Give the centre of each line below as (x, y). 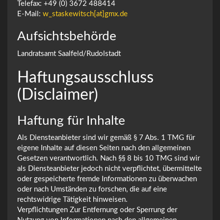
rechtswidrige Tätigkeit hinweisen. (72, 200)
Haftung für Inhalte (71, 121)
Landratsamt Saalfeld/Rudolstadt (69, 54)
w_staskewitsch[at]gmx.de (85, 14)
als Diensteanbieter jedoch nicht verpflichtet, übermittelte (110, 169)
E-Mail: (30, 14)
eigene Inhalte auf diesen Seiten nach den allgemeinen (104, 148)
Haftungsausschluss (85, 77)
